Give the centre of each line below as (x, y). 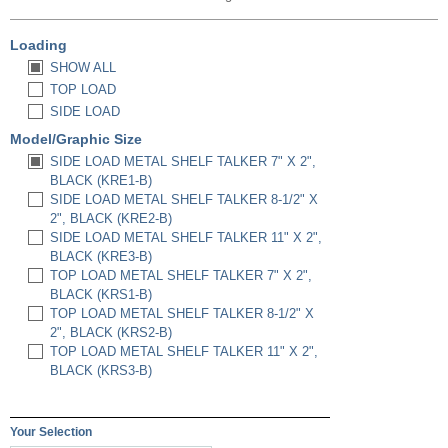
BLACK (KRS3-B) (101, 370)
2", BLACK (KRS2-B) (111, 332)
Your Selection (51, 432)
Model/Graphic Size (78, 139)
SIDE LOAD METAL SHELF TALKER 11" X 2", (186, 237)
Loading (38, 45)
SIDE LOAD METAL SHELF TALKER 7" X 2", (183, 161)
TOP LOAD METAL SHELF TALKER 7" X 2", (181, 275)
